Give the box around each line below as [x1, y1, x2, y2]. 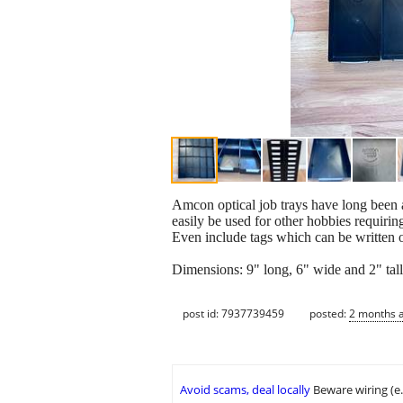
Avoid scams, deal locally [180, 381, 310, 399]
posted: [309, 305, 349, 321]
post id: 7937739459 [183, 305, 284, 321]
